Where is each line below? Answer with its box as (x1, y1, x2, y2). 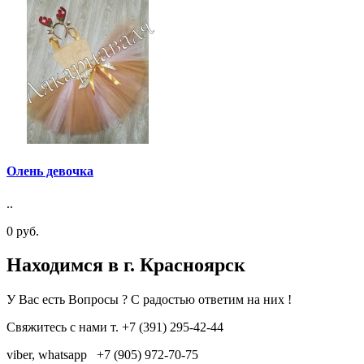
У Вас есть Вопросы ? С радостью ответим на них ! (6, 292, 292, 307)
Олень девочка (6, 164, 93, 179)
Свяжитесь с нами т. (6, 320, 122, 335)
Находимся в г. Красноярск (6, 254, 245, 276)
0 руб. (6, 223, 39, 238)
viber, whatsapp (6, 348, 97, 362)
